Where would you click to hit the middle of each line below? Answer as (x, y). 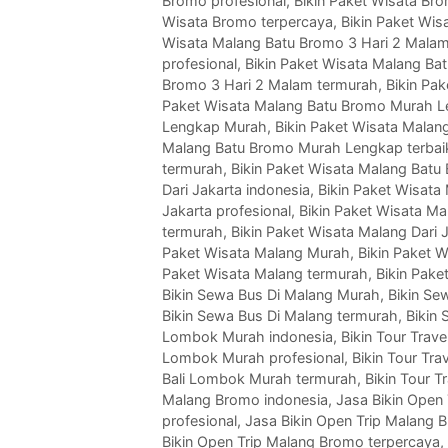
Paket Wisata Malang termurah (265, 274)
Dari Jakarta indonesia (236, 190)
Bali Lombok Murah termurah (259, 379)
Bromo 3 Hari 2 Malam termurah (270, 85)
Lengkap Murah (214, 127)
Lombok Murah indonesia (247, 337)
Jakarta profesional (226, 211)
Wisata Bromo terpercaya (247, 22)
